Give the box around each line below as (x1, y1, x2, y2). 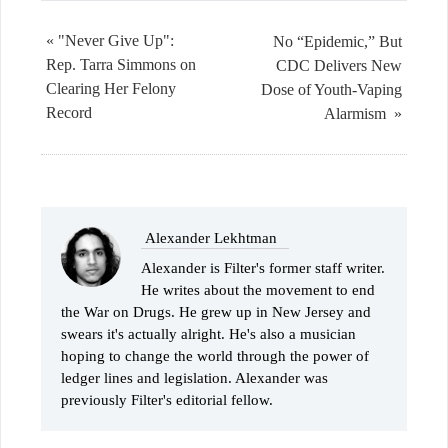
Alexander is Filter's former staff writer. (141, 260, 385, 277)
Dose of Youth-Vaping (261, 81, 402, 99)
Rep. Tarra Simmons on (46, 56, 196, 74)
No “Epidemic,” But (273, 33, 402, 51)
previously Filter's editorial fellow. (61, 392, 273, 409)
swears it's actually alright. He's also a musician (61, 326, 356, 343)
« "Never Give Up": (46, 32, 174, 50)
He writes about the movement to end (141, 282, 375, 299)
